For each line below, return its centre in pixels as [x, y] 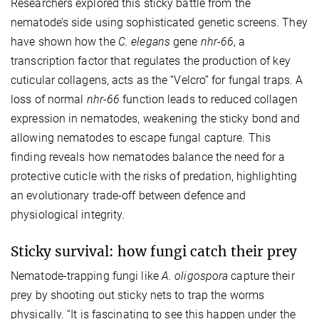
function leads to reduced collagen [209, 99]
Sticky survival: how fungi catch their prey [154, 251]
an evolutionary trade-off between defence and [129, 195]
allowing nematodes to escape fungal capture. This [141, 137]
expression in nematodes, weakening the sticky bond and [156, 118]
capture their [261, 276]
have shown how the [64, 41]
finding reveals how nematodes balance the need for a [148, 157]
